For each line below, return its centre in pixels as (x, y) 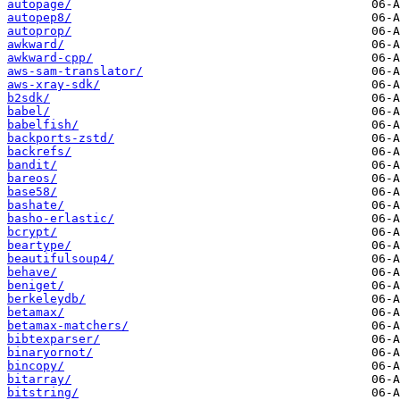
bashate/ (36, 205)
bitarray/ (39, 379)
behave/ (32, 272)
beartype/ (39, 246)
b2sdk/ (29, 98)
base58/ (32, 192)
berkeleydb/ (46, 299)
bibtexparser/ (54, 339)
